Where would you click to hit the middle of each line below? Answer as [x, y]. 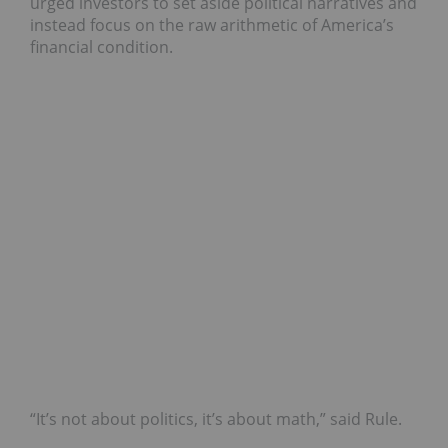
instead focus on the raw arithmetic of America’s [212, 24]
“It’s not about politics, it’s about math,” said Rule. [216, 418]
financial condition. [101, 46]
